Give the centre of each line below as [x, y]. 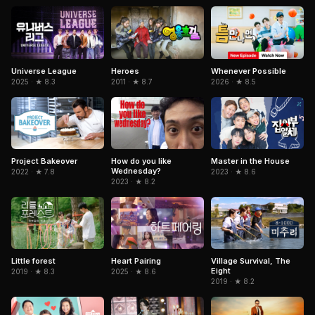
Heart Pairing [136, 261]
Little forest [33, 261]
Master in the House [250, 161]
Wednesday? [136, 171]
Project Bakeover [44, 161]
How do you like [141, 161]
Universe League [44, 71]
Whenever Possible [249, 71]
